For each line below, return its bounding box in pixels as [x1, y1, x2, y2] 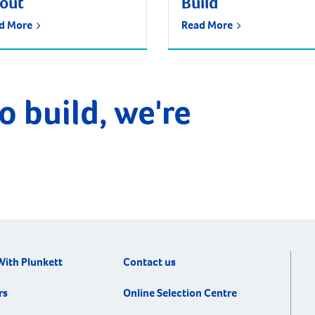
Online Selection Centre [123, 285, 237, 301]
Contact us [123, 255, 176, 270]
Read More [181, 17, 237, 32]
